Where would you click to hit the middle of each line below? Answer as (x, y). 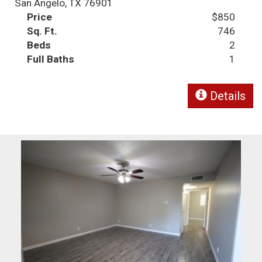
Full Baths (51, 59)
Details (226, 96)
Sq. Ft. (42, 31)
